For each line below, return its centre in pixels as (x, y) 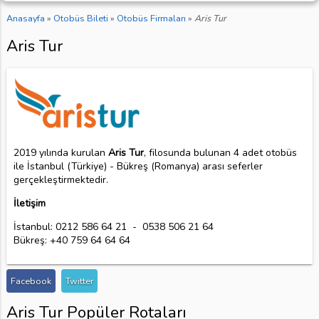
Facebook (31, 281)
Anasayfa (25, 19)
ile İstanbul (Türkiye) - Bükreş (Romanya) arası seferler (138, 166)
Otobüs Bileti (80, 19)
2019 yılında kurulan (61, 152)
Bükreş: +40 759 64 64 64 (72, 240)
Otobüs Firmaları (151, 19)
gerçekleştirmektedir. (61, 179)
